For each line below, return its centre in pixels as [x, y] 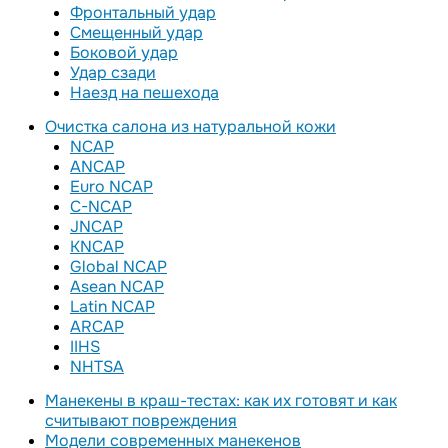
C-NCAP [101, 206]
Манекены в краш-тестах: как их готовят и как [221, 400]
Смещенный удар [136, 32]
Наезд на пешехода [144, 92]
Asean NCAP [117, 286]
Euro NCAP [111, 186]
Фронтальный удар [143, 12]
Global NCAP [118, 266]
